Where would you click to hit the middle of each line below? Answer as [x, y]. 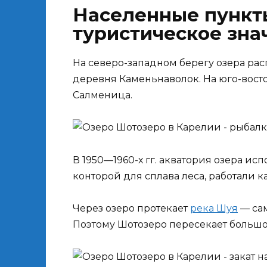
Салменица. [103, 95]
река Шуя [214, 208]
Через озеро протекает [131, 208]
